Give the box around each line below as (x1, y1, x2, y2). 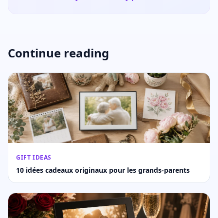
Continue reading (8, 45, 109, 61)
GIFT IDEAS (16, 153, 52, 162)
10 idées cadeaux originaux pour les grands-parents (16, 165, 190, 175)
